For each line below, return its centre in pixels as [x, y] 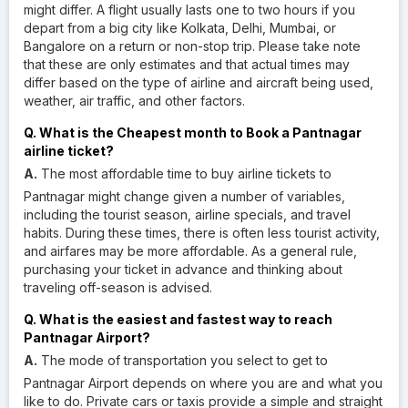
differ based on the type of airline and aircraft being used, [199, 82]
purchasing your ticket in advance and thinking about [183, 269]
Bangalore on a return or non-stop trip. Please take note [192, 46]
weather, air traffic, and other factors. [134, 100]
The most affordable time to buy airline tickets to [184, 173]
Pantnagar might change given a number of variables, [184, 196]
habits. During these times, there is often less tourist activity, [202, 232]
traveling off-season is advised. [118, 287]
